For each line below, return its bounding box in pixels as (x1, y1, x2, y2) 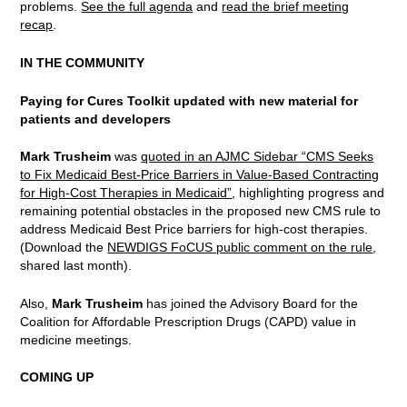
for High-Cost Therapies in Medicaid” (20, 185, 233, 201)
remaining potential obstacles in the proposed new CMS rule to (20, 203, 382, 219)
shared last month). (20, 258, 133, 273)
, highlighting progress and (232, 185, 385, 201)
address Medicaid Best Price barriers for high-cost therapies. (20, 222, 369, 237)
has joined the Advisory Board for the (143, 295, 359, 311)
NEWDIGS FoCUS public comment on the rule (107, 240, 373, 255)
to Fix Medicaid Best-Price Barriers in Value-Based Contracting (20, 167, 380, 183)
